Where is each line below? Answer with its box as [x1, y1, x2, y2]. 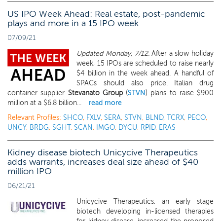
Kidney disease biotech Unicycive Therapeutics [7, 147, 198, 158]
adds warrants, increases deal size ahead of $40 [7, 156, 198, 167]
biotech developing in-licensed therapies [76, 207, 214, 216]
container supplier [7, 89, 68, 97]
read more [89, 99, 122, 107]
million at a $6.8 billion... [7, 99, 81, 107]
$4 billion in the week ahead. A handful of [76, 69, 214, 77]
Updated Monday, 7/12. [76, 49, 149, 58]
